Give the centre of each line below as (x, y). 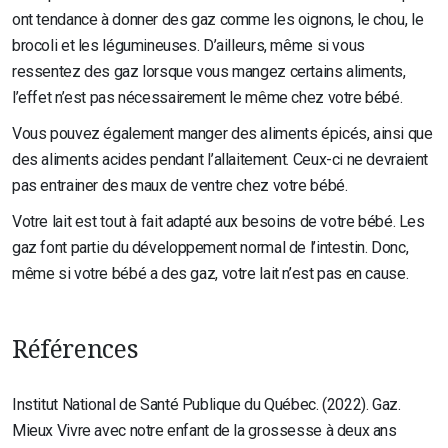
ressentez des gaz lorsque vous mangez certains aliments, (209, 72)
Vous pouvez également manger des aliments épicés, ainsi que (222, 134)
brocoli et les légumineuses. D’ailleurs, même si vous (188, 46)
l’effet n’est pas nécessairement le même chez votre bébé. (207, 98)
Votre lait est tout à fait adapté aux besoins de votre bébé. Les (218, 222)
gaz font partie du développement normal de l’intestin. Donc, (210, 248)
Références (75, 348)
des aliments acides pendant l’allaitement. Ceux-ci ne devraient (220, 160)
